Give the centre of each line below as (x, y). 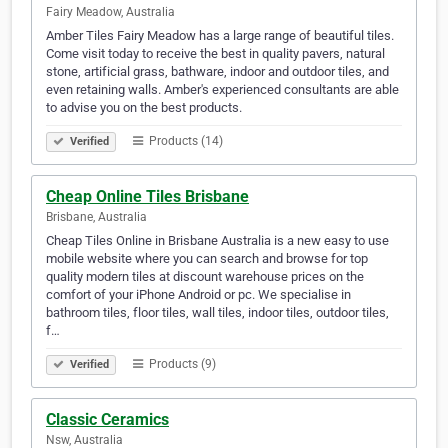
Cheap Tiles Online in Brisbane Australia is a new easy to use (217, 241)
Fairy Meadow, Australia (110, 12)
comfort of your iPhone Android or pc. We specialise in (198, 295)
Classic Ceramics (107, 420)
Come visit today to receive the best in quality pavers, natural (215, 54)
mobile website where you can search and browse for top (207, 259)
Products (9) (181, 364)
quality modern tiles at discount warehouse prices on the (205, 277)
